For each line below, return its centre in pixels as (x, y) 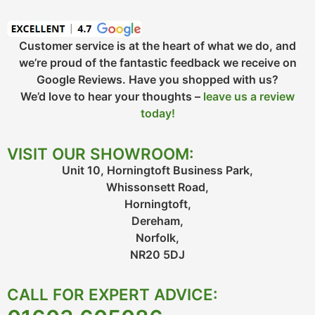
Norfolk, (157, 237)
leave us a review (249, 97)
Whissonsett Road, (157, 187)
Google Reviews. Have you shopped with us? (157, 80)
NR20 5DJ (157, 254)
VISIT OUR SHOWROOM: (101, 153)
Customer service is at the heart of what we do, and (157, 46)
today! (157, 114)
